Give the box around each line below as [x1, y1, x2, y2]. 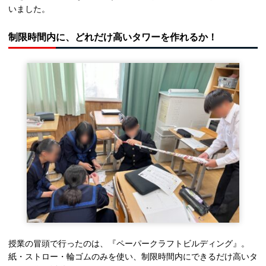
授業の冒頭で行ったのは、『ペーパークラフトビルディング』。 [8, 239, 249, 249]
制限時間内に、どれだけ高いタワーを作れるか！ [8, 32, 217, 43]
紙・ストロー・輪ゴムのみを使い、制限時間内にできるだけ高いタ [8, 252, 258, 262]
